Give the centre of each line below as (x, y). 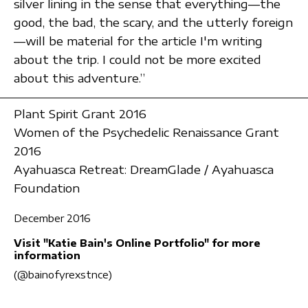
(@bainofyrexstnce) (63, 274)
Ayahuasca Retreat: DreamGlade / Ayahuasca (144, 170)
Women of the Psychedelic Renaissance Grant (146, 133)
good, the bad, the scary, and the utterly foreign (153, 22)
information (47, 255)
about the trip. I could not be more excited (137, 59)
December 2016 (52, 218)
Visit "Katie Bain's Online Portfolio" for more (137, 242)
